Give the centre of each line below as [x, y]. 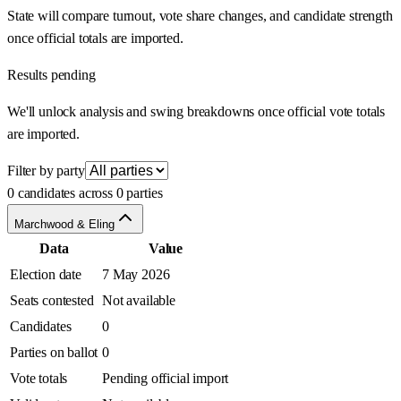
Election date [46, 275]
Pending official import [166, 379]
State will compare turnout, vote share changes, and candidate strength [200, 16]
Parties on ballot [54, 353]
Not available [139, 301]
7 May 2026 [136, 275]
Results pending [51, 75]
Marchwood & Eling [64, 225]
